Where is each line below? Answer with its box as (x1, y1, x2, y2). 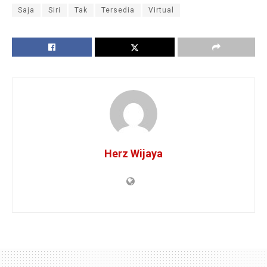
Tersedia (101, 6, 135, 15)
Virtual (148, 6, 174, 15)
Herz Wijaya (104, 147, 163, 160)
